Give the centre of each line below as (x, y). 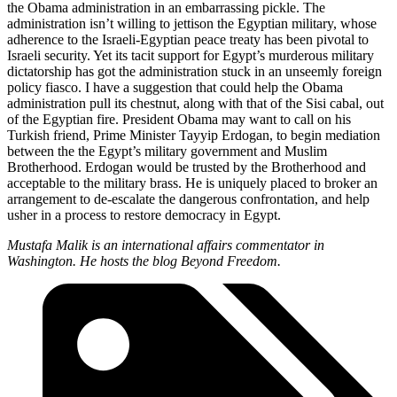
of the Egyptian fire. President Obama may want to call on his (179, 120)
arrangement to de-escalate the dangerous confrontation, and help (188, 199)
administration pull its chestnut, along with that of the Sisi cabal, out (195, 104)
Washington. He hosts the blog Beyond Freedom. (144, 261)
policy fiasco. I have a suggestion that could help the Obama (175, 88)
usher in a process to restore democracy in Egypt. (144, 215)
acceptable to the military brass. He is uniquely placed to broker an (192, 183)
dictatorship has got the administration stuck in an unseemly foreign (195, 72)
